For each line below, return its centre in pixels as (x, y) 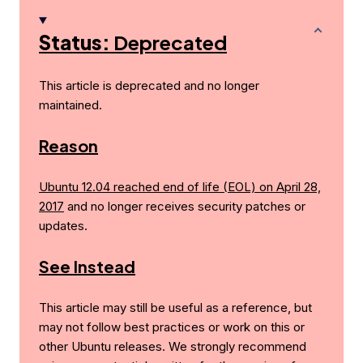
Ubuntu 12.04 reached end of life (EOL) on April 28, (180, 187)
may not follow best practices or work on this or (172, 327)
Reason (68, 146)
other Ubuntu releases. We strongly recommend (173, 347)
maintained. (70, 105)
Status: (75, 43)
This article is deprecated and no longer (149, 86)
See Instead (87, 267)
